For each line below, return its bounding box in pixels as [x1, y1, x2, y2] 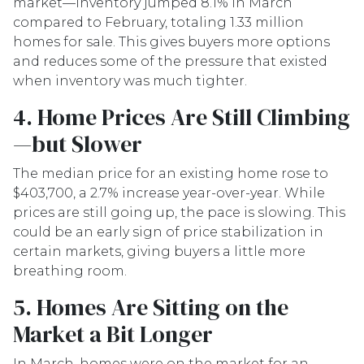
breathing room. [13, 263, 127, 279]
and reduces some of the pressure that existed [13, 54, 327, 69]
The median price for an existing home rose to [13, 166, 328, 181]
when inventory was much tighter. [13, 73, 247, 89]
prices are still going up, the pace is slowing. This [13, 205, 345, 220]
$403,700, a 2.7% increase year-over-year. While [13, 185, 325, 201]
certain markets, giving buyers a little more [13, 244, 305, 259]
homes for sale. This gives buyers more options [13, 34, 330, 50]
